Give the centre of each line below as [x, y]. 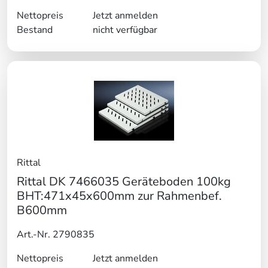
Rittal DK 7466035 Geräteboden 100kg [124, 182]
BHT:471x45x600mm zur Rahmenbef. [119, 196]
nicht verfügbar [125, 30]
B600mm [42, 211]
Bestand [35, 30]
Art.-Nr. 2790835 [56, 235]
